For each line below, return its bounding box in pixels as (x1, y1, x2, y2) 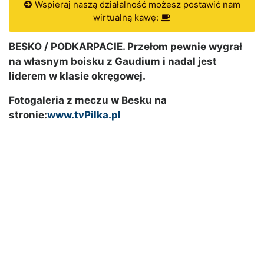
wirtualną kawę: (93, 12, 161, 24)
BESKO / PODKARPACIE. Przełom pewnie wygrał (9, 41, 242, 53)
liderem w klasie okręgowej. (9, 70, 146, 82)
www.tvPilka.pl (47, 109, 121, 121)
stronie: (9, 109, 47, 121)
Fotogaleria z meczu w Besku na (9, 94, 167, 107)
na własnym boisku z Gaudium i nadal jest (9, 55, 217, 68)
